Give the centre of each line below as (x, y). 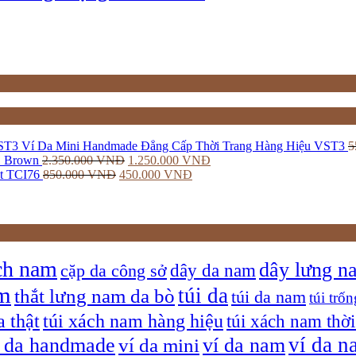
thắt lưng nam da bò (95, 296)
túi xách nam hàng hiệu (133, 320)
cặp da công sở (114, 271)
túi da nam (269, 297)
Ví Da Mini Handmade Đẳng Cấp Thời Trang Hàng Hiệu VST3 (183, 146)
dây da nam (213, 270)
